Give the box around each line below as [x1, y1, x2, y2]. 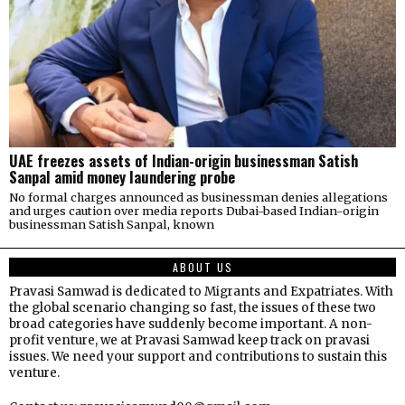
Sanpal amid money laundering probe [9, 165, 235, 188]
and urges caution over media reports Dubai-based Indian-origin [9, 202, 379, 218]
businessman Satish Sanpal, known [9, 216, 214, 231]
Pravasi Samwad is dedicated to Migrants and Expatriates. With [9, 283, 393, 299]
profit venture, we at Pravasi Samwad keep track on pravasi [9, 332, 370, 348]
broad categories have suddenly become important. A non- [9, 316, 372, 332]
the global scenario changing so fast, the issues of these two [9, 299, 376, 316]
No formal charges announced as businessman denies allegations [9, 189, 388, 204]
